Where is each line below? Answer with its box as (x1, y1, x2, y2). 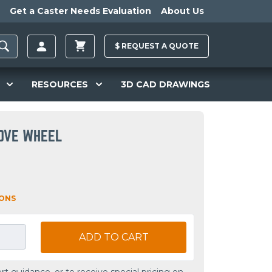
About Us (161, 5, 204, 16)
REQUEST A (121, 41, 167, 51)
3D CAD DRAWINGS (120, 78, 210, 90)
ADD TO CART (78, 231, 149, 243)
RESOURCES (32, 78, 89, 90)
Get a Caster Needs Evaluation (10, 5, 151, 16)
